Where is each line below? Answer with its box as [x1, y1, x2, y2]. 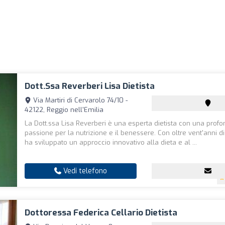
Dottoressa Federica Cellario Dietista [25, 207, 178, 218]
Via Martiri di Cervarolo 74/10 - [31, 96, 128, 104]
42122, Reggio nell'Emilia [25, 105, 104, 114]
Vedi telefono [61, 166, 107, 176]
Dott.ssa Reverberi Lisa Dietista [25, 80, 155, 92]
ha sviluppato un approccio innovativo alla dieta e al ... [25, 138, 197, 147]
